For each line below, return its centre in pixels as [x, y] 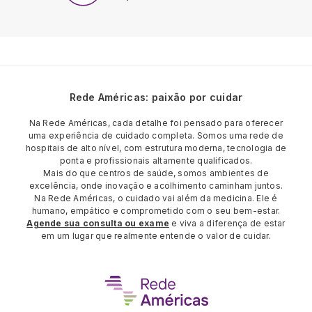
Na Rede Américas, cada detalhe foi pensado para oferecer [156, 123]
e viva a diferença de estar [228, 224]
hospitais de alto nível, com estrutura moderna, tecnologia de [156, 148]
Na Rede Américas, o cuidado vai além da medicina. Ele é [156, 198]
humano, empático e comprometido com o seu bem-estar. [156, 211]
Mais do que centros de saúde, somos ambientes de [156, 173]
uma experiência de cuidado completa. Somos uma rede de [156, 136]
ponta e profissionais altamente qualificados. [156, 161]
